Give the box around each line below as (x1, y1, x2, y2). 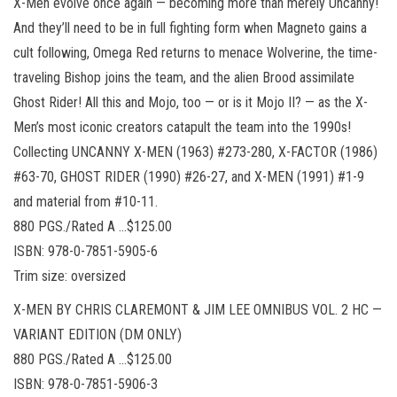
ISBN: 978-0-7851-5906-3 (13, 375, 158, 393)
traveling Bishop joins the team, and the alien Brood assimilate (13, 68, 354, 86)
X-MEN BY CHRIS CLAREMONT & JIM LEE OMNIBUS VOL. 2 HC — (13, 300, 382, 318)
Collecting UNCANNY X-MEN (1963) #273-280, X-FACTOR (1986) (13, 143, 378, 160)
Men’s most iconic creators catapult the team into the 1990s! (13, 118, 351, 136)
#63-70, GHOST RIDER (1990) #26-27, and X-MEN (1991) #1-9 (13, 167, 364, 185)
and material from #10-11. (13, 192, 158, 210)
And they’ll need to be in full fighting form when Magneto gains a (13, 19, 367, 36)
